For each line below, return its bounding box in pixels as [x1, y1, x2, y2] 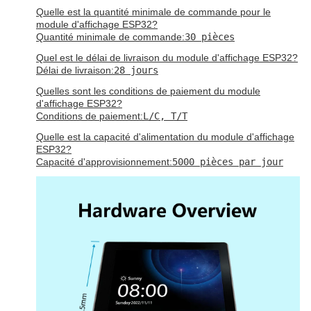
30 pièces [185, 31, 235, 42]
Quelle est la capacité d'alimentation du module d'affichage [36, 131, 294, 142]
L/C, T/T [143, 110, 187, 121]
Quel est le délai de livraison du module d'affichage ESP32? [36, 52, 298, 63]
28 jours [114, 65, 158, 76]
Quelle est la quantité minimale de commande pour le [36, 6, 271, 17]
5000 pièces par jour [172, 156, 283, 167]
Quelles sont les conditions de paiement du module [36, 85, 260, 96]
